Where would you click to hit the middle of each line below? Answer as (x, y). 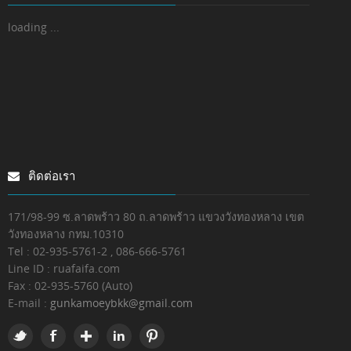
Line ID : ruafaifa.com (64, 268)
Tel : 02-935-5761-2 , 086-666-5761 (97, 251)
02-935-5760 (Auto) (83, 286)
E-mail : (29, 303)
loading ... (34, 27)
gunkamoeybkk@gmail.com (121, 303)
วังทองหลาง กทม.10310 (66, 234)
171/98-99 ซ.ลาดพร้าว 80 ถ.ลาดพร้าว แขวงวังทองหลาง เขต (156, 217)
